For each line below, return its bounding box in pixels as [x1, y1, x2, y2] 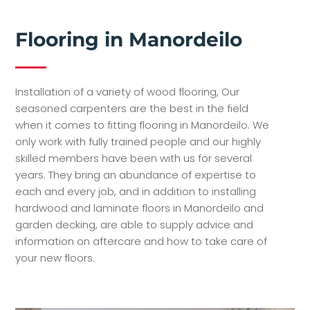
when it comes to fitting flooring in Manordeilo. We [15, 117, 270, 132]
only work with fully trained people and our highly [15, 134, 262, 149]
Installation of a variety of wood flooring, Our [15, 84, 240, 99]
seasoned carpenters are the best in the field [15, 100, 249, 116]
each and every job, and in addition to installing [15, 183, 257, 199]
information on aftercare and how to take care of [15, 233, 268, 248]
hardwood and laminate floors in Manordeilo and [15, 200, 264, 215]
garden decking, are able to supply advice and [15, 217, 254, 232]
